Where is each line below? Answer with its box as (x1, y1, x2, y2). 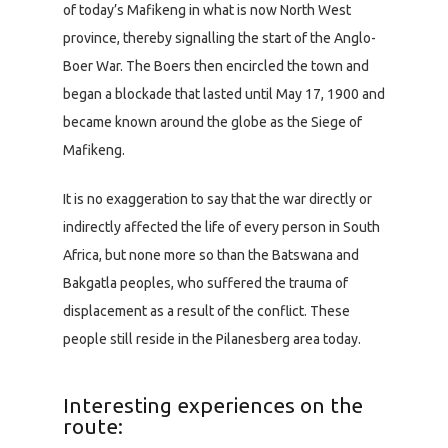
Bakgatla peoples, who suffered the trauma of (63, 274, 348, 291)
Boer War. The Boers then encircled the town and (63, 57, 369, 74)
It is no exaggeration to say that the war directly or (63, 190, 372, 207)
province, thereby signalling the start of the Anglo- (63, 29, 376, 46)
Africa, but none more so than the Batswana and (63, 246, 359, 263)
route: (63, 413, 123, 438)
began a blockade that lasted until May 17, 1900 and (63, 85, 385, 102)
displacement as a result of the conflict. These (63, 302, 350, 319)
